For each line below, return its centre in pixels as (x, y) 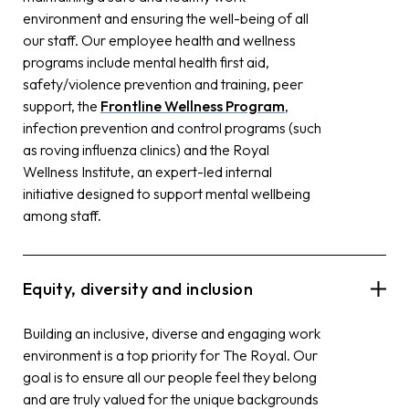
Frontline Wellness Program (193, 105)
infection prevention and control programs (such (172, 127)
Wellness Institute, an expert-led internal (147, 171)
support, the (62, 105)
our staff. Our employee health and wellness (159, 40)
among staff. (62, 215)
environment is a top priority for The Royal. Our (170, 355)
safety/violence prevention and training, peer (163, 84)
